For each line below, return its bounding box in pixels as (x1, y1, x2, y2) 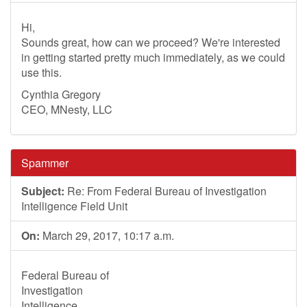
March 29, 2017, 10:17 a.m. (40, 228, 174, 243)
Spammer (21, 155, 69, 171)
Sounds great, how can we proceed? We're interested (21, 34, 280, 50)
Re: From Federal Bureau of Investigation (64, 183, 267, 199)
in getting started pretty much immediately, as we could (21, 49, 285, 65)
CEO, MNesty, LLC (21, 101, 112, 117)
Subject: (21, 183, 64, 199)
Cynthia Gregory (21, 86, 101, 102)
